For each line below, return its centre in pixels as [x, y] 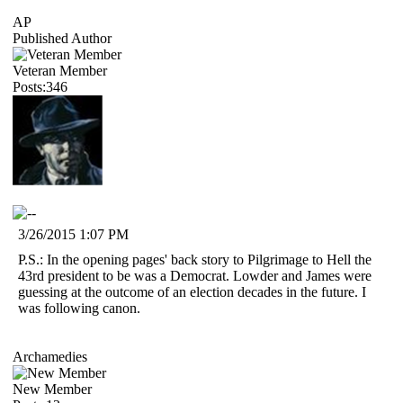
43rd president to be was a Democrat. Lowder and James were [195, 275]
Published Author [62, 38]
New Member [52, 389]
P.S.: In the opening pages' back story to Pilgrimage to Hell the [195, 259]
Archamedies [50, 356]
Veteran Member [60, 70]
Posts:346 [40, 86]
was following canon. [79, 308]
